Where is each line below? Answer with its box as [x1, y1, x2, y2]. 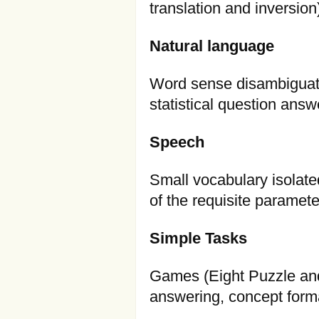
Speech [150, 134, 204, 151]
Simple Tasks [150, 230, 247, 247]
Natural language [150, 38, 274, 55]
